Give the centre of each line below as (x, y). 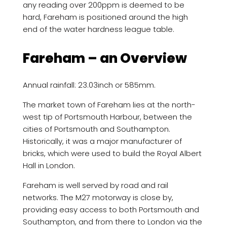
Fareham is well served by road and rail (95, 185)
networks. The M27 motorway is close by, (98, 197)
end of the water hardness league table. (98, 29)
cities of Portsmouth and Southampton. (96, 129)
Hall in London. (49, 165)
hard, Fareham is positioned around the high (105, 17)
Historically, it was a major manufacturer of (102, 141)
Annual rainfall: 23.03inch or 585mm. (89, 85)
